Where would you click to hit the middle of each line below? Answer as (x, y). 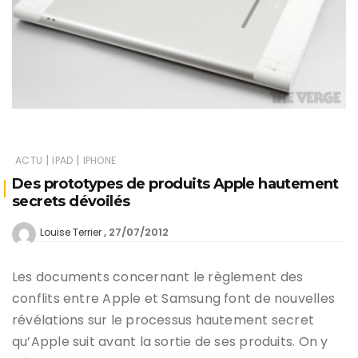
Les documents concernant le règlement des (158, 276)
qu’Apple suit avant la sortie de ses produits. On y (170, 341)
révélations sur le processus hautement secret (163, 320)
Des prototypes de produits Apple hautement (175, 183)
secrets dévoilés (71, 201)
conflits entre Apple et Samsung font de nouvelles (174, 298)
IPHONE (99, 160)
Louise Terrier (71, 232)
